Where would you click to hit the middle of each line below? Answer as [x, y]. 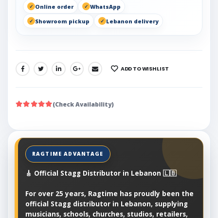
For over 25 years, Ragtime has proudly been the [109, 194]
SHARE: [26, 72]
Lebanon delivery [132, 21]
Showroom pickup [62, 21]
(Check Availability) [83, 105]
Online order [54, 6]
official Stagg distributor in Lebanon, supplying [107, 204]
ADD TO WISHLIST [145, 69]
